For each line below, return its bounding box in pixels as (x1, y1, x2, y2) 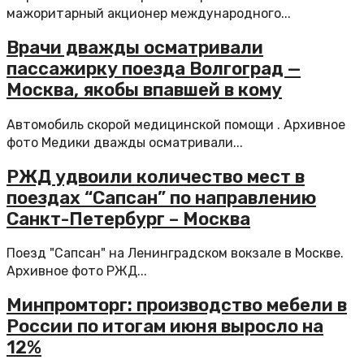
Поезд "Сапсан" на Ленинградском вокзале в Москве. (6, 245, 344, 261)
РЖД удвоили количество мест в (6, 165, 305, 188)
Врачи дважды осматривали (6, 37, 263, 59)
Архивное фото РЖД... (6, 263, 147, 279)
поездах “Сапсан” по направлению (6, 186, 316, 209)
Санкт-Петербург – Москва (6, 207, 250, 230)
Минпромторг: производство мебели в (6, 294, 347, 317)
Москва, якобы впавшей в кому (6, 79, 282, 102)
